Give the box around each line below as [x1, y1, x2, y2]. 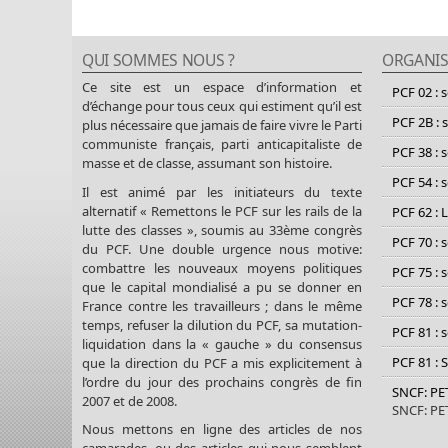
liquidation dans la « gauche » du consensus [82, 334, 362, 353]
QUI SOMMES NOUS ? [82, 48, 235, 71]
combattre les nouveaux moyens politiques [82, 258, 362, 277]
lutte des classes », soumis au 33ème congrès [82, 220, 362, 239]
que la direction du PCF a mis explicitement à [82, 353, 362, 372]
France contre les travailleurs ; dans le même [82, 296, 362, 315]
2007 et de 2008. [82, 391, 177, 410]
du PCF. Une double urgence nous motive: [82, 239, 362, 258]
